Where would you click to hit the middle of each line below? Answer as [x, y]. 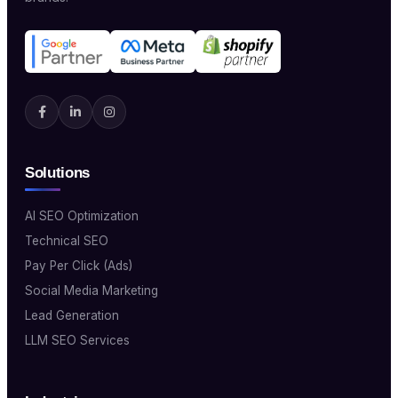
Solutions [57, 173]
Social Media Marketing [92, 291]
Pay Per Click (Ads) [79, 266]
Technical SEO [67, 241]
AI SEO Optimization [82, 216]
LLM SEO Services [77, 341]
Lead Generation [72, 316]
